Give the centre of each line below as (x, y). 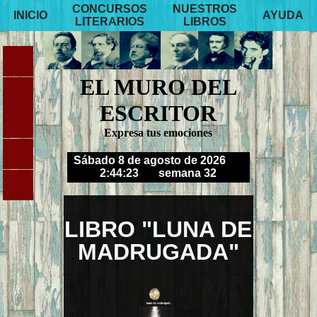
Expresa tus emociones (158, 132)
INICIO (30, 15)
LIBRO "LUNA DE (158, 229)
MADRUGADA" (158, 252)
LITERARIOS (109, 22)
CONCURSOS (110, 9)
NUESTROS (205, 9)
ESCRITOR (158, 113)
